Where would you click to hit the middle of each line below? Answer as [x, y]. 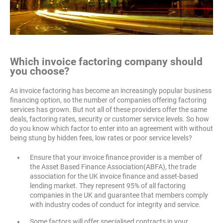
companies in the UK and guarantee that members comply [119, 195]
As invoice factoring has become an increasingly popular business [111, 90]
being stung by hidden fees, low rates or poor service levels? [101, 138]
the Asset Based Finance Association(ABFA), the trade [113, 167]
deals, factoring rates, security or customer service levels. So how [110, 119]
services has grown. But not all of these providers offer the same [109, 109]
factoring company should [141, 61]
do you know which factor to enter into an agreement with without [111, 128]
